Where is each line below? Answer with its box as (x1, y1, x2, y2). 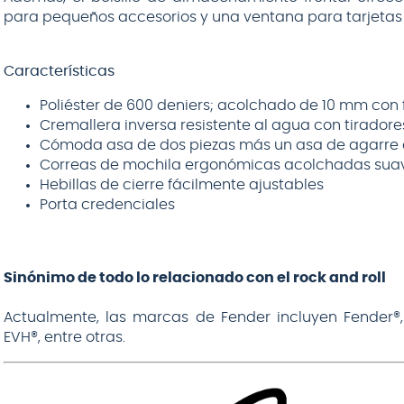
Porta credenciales (40, 197, 175, 213)
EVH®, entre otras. (4, 329, 125, 344)
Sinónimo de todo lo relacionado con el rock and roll (4, 271, 386, 286)
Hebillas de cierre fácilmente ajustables (40, 178, 324, 193)
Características (4, 64, 115, 79)
